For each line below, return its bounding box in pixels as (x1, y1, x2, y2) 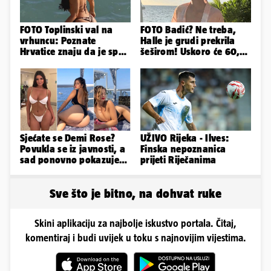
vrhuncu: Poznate (20, 35, 96, 47)
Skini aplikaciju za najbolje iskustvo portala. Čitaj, (34, 218, 237, 229)
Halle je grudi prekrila (140, 35, 235, 47)
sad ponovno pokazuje (20, 154, 119, 166)
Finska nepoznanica (140, 143, 226, 155)
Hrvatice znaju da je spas (20, 46, 129, 57)
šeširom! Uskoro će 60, (140, 46, 240, 57)
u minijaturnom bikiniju (20, 57, 122, 68)
